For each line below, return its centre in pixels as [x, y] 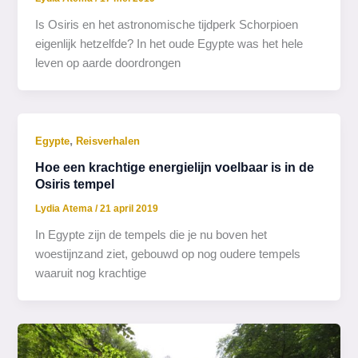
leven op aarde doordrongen [108, 63]
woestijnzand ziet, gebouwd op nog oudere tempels [168, 254]
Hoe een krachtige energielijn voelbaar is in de [175, 167]
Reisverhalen [108, 141]
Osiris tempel [75, 184]
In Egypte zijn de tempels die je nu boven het [151, 235]
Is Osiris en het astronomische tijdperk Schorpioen [167, 24]
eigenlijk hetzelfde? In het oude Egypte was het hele [169, 44]
